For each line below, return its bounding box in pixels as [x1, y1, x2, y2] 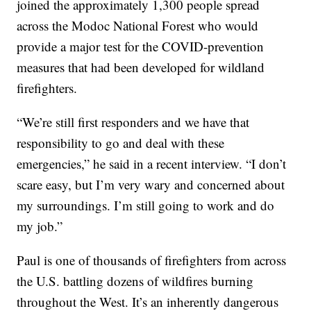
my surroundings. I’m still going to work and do [17, 196, 275, 215]
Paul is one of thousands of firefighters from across [17, 251, 287, 269]
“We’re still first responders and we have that [17, 113, 250, 131]
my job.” [17, 217, 63, 235]
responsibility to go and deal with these [17, 134, 225, 152]
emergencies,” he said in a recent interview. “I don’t [17, 155, 287, 173]
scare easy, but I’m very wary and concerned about [17, 176, 285, 194]
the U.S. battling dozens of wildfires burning [17, 272, 254, 290]
